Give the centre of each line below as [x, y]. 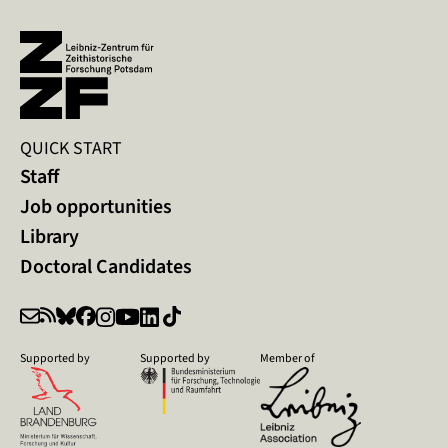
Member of [287, 357]
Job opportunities [96, 206]
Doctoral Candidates [106, 266]
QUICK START [71, 147]
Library [49, 236]
